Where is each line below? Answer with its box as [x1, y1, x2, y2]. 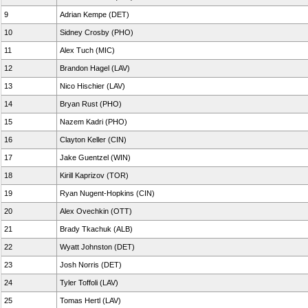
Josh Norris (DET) [60, 261, 122, 269]
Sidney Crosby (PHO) [60, 28, 133, 36]
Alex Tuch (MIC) [60, 46, 115, 54]
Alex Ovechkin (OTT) [60, 207, 132, 215]
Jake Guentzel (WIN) [60, 153, 131, 162]
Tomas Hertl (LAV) [60, 296, 121, 305]
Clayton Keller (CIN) [60, 135, 126, 144]
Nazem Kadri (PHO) [60, 118, 127, 126]
